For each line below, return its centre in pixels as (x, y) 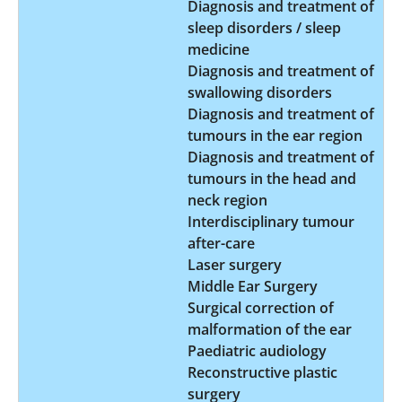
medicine (218, 49)
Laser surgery (235, 264)
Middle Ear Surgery (253, 286)
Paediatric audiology (257, 350)
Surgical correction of (261, 307)
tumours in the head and (272, 178)
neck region (227, 200)
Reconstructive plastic (262, 372)
